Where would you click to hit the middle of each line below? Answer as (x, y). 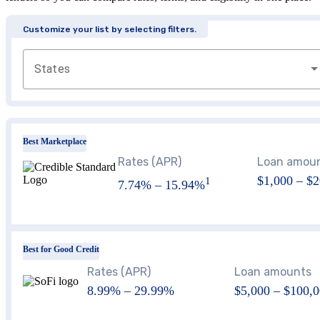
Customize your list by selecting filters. (110, 29)
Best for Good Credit (61, 249)
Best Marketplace (55, 141)
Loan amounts (272, 272)
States (52, 69)
